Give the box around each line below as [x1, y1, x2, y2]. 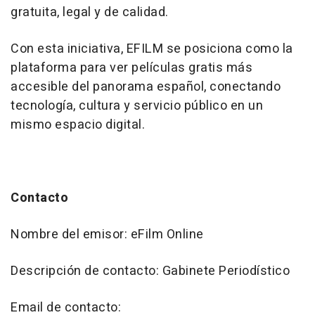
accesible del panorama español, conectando [11, 77, 281, 97]
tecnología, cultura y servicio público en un [11, 96, 263, 116]
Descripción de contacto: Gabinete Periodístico [11, 262, 290, 281]
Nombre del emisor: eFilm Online [11, 225, 204, 245]
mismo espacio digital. [11, 115, 145, 135]
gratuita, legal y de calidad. [11, 3, 169, 22]
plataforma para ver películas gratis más [11, 58, 252, 78]
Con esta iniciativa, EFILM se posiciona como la [11, 39, 293, 59]
